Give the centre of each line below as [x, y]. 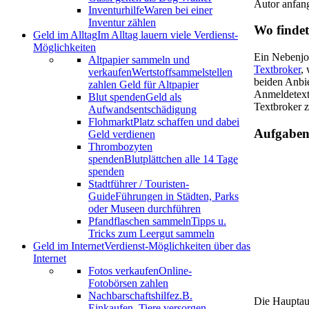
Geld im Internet [69, 246]
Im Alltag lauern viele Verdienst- [168, 35]
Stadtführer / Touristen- [139, 184]
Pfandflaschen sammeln [140, 221]
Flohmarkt [111, 122]
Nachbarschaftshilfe [131, 296]
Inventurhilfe [116, 10]
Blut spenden [117, 97]
